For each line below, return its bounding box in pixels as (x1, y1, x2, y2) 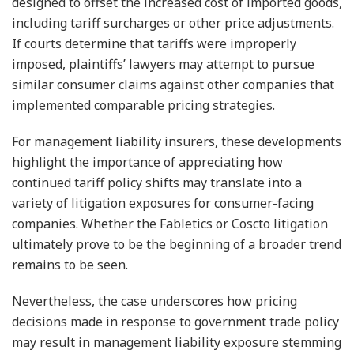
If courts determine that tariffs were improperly (12, 34, 296, 52)
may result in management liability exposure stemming (12, 333, 341, 351)
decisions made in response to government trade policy (12, 312, 339, 330)
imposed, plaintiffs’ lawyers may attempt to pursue (12, 55, 314, 73)
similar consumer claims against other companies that (12, 75, 334, 93)
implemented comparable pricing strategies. (12, 96, 275, 114)
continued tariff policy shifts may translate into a (12, 173, 302, 191)
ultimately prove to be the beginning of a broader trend (12, 235, 341, 253)
